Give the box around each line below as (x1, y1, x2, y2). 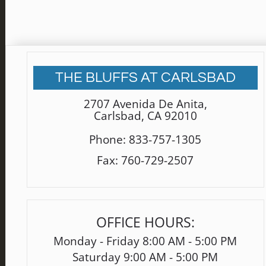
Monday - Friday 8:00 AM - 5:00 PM (53, 233, 237, 249)
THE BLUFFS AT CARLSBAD (55, 70, 236, 85)
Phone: (89, 131, 129, 147)
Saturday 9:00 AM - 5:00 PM (72, 249, 218, 265)
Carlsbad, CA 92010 (93, 107, 197, 123)
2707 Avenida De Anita (83, 96, 204, 112)
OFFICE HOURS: (96, 213, 195, 232)
